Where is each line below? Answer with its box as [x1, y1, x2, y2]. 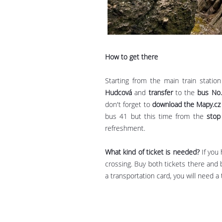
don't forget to [105, 100, 150, 109]
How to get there [105, 52, 158, 61]
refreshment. [105, 123, 145, 133]
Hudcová [105, 88, 132, 97]
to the [175, 88, 195, 97]
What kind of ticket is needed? [105, 147, 202, 157]
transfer [146, 88, 175, 97]
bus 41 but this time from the [105, 111, 207, 121]
